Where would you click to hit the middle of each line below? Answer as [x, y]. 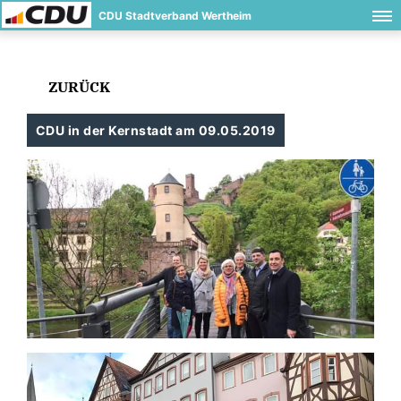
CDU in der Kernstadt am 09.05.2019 [156, 130]
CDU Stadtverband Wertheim [175, 16]
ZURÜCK [78, 87]
